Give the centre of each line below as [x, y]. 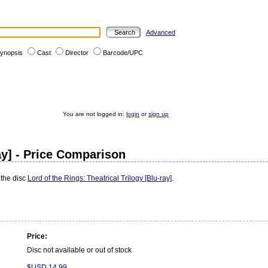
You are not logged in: [95, 114]
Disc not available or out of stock [79, 250]
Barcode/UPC [123, 53]
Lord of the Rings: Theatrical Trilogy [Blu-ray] [100, 178]
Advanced [161, 32]
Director [77, 53]
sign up [159, 114]
